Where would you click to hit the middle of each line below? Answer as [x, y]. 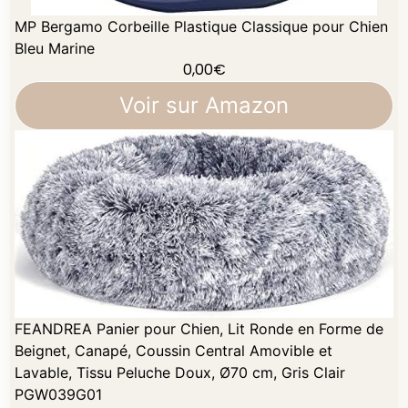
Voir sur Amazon [204, 105]
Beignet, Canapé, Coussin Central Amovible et [174, 351]
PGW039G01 [59, 395]
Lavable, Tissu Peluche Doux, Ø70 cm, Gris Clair [180, 373]
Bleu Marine [55, 48]
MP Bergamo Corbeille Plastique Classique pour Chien [202, 26]
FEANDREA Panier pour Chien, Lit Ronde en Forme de [199, 329]
